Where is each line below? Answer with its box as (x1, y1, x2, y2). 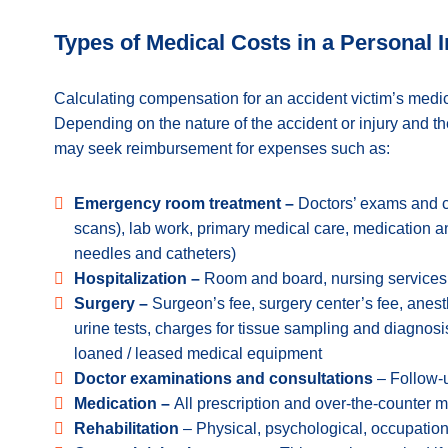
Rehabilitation (74, 420, 179, 437)
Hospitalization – (74, 270, 204, 287)
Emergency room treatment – (74, 195, 298, 212)
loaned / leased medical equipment (74, 345, 322, 362)
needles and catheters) (74, 245, 236, 262)
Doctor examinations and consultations (74, 370, 373, 387)
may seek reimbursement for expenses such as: (54, 140, 390, 157)
